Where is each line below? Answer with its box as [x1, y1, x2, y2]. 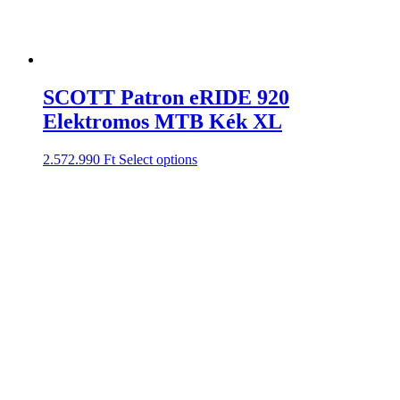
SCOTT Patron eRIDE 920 [43, 85, 289, 109]
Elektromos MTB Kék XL [43, 109, 282, 133]
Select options [119, 151, 197, 167]
